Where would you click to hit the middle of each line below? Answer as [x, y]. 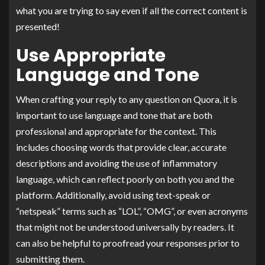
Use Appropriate [91, 55]
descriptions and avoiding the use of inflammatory [117, 163]
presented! [38, 26]
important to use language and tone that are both [114, 115]
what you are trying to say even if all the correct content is [132, 10]
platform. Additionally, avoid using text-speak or [113, 195]
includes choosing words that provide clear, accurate [121, 147]
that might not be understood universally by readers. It [125, 227]
